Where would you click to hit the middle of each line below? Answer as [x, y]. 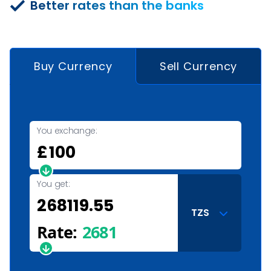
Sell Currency [198, 66]
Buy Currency [73, 66]
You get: [54, 184]
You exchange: [67, 131]
